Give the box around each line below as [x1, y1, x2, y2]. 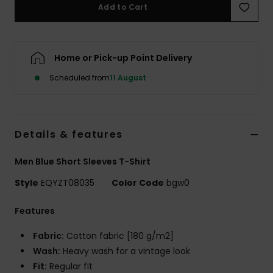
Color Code [112, 177, 164, 190]
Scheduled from [49, 73, 110, 83]
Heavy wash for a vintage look [60, 245, 190, 258]
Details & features [15, 127, 123, 142]
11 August [110, 73, 146, 83]
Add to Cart [98, 2, 147, 13]
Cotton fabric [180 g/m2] [64, 230, 174, 243]
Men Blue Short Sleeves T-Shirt [15, 155, 151, 168]
